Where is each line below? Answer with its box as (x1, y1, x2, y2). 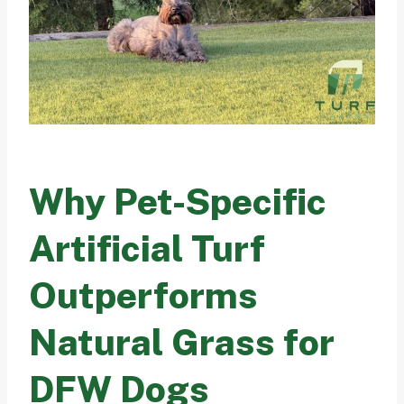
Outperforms (29, 273, 258, 317)
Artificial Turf (29, 226, 265, 270)
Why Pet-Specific (29, 179, 326, 223)
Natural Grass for (29, 320, 335, 363)
